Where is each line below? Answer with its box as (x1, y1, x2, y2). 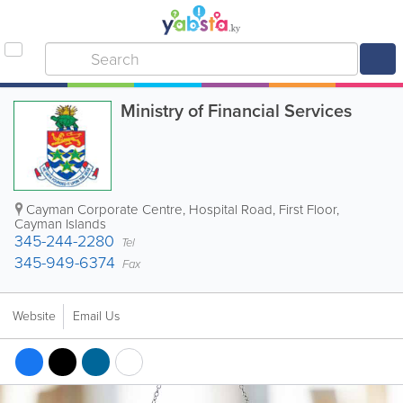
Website (13, 307, 56, 326)
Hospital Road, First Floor (189, 200, 336, 219)
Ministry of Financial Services (121, 97, 353, 124)
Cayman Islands (14, 214, 106, 234)
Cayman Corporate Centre (26, 200, 183, 219)
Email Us (73, 307, 120, 326)
